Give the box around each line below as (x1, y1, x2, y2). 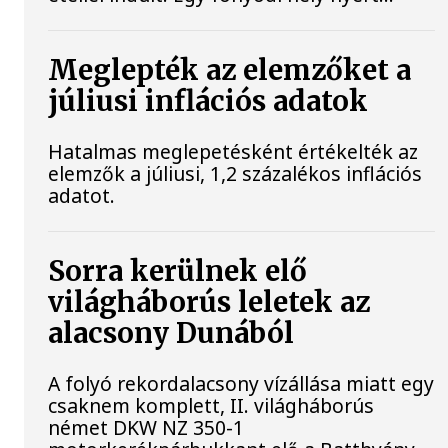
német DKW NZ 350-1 (48, 414, 245, 442)
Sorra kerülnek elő (48, 254, 308, 290)
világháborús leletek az (48, 285, 371, 321)
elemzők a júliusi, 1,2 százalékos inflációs (48, 160, 423, 188)
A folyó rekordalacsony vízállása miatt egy (48, 370, 435, 398)
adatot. (48, 182, 116, 210)
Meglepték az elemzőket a (48, 52, 412, 88)
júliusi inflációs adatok (48, 83, 369, 119)
